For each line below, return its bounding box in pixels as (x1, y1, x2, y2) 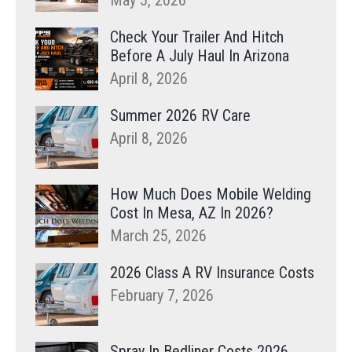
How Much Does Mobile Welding (110, 185, 311, 204)
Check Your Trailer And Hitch (110, 27, 284, 47)
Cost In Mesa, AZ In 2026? (110, 203, 273, 223)
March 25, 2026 (110, 226, 207, 246)
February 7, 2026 (110, 286, 214, 306)
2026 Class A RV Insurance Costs (110, 263, 314, 283)
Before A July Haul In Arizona (110, 46, 289, 66)
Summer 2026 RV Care (110, 106, 251, 126)
